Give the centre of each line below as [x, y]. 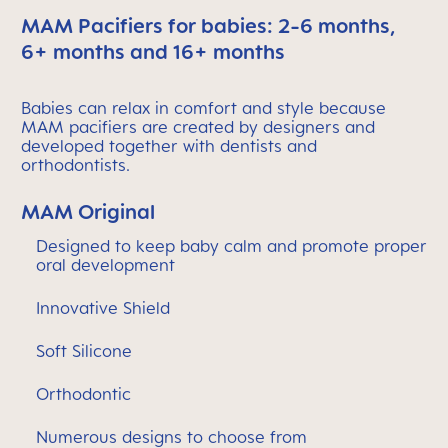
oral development [105, 265]
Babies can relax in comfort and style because [203, 108]
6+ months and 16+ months [153, 52]
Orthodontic [83, 394]
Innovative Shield [103, 308]
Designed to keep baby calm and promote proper [231, 246]
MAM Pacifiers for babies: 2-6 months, [208, 26]
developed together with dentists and [169, 146]
